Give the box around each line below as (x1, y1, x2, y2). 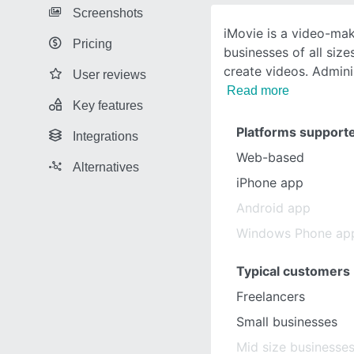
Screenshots (73, 6, 143, 20)
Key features (73, 98, 143, 112)
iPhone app (236, 175, 303, 190)
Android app (236, 200, 311, 216)
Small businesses (236, 314, 337, 330)
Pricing (73, 36, 112, 51)
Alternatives (73, 160, 139, 174)
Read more (227, 84, 289, 97)
